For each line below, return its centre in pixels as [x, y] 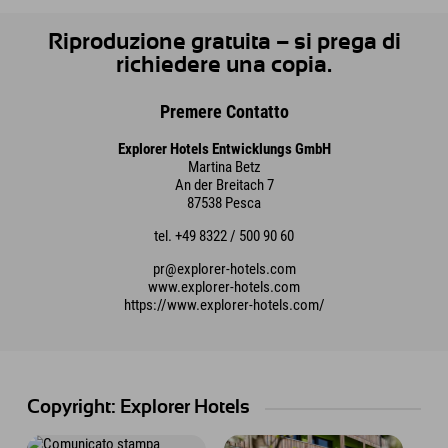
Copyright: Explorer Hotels [138, 408]
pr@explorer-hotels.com [224, 268]
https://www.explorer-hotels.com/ [224, 304]
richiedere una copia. [224, 65]
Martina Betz [224, 166]
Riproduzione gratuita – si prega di [224, 42]
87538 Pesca [224, 202]
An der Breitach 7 [224, 184]
